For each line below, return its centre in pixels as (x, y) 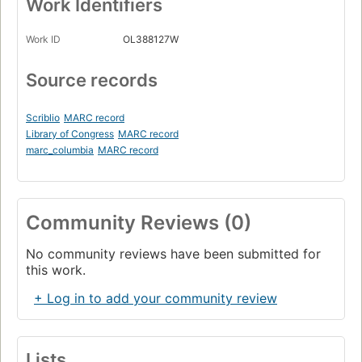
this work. (56, 269)
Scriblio (43, 117)
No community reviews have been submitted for (173, 253)
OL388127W (151, 39)
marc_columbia (60, 149)
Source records (92, 80)
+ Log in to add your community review (156, 298)
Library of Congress (70, 133)
